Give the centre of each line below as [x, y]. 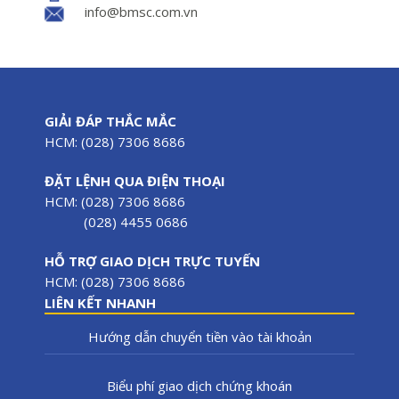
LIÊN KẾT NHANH [100, 302]
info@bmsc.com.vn [141, 11]
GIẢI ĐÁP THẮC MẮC [110, 121]
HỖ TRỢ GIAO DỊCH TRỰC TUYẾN [152, 261]
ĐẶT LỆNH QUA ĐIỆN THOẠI [135, 180]
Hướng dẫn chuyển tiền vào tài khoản [199, 336]
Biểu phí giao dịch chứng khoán [199, 385]
